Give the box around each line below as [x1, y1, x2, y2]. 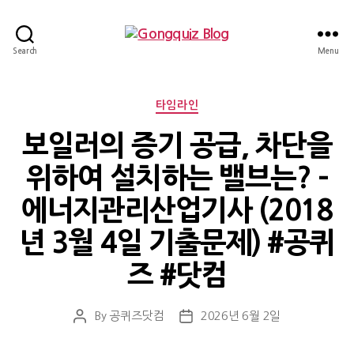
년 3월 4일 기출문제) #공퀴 [19, 228, 335, 257]
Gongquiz [176, 43, 238, 58]
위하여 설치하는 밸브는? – [25, 163, 329, 192]
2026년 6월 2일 [200, 309, 281, 322]
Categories [176, 96, 245, 110]
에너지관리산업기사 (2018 [21, 195, 333, 224]
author [78, 327, 115, 340]
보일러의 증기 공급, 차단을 [21, 130, 333, 160]
